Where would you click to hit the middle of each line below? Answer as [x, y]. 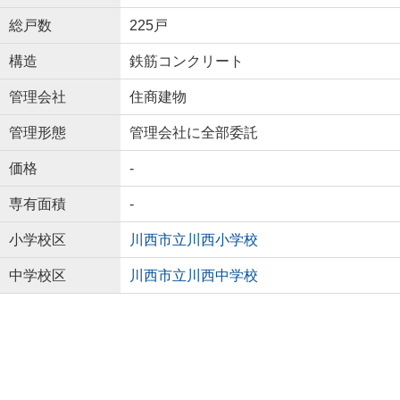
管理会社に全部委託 [193, 132]
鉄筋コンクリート [186, 61]
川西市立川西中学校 [193, 275]
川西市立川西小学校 [193, 239]
